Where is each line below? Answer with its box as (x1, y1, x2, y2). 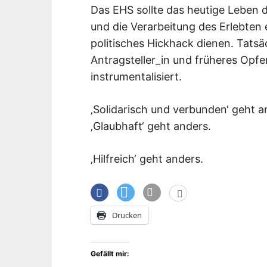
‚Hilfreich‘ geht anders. (91, 152, 203, 165)
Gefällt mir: (91, 249, 129, 258)
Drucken (112, 209, 142, 221)
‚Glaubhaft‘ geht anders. (91, 119, 211, 132)
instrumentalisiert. (91, 70, 182, 83)
